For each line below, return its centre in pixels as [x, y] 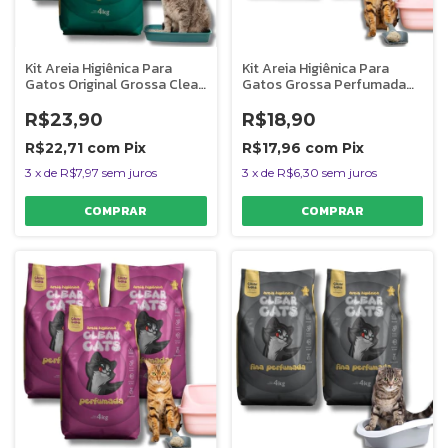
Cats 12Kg [56, 100]
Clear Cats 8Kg [289, 100]
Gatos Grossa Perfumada [323, 84]
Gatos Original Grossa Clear [114, 84]
